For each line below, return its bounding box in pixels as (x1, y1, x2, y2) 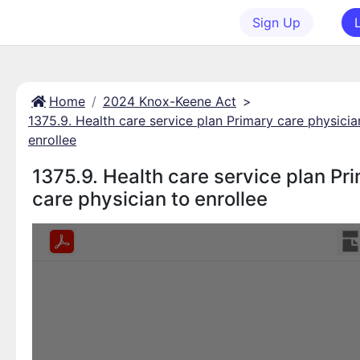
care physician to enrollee (32, 187, 268, 211)
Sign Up (252, 14, 301, 31)
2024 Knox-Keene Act (103, 93, 236, 109)
